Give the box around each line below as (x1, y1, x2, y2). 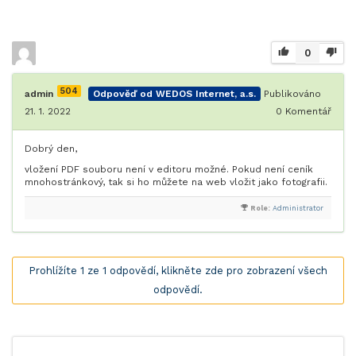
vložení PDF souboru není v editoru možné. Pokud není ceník (25, 164, 313, 175)
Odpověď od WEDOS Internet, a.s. (93, 88, 256, 99)
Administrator (273, 204, 323, 212)
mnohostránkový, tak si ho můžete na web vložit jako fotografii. (25, 176, 327, 188)
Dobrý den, (25, 143, 77, 154)
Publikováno (264, 88, 321, 99)
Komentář (282, 106, 331, 117)
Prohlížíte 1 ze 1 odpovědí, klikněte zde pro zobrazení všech (29, 265, 327, 277)
